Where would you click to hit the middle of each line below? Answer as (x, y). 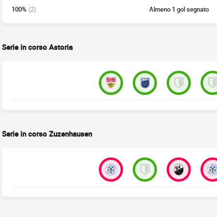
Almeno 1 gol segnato (179, 9)
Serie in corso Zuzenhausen (47, 134)
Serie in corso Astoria (37, 47)
